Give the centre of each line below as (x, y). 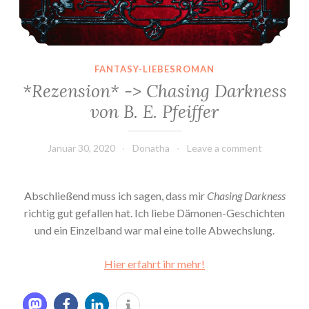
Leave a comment (224, 148)
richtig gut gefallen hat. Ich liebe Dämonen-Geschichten (154, 212)
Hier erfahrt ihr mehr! (154, 263)
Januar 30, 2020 (81, 148)
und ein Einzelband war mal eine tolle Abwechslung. (154, 230)
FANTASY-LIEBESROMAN (154, 69)
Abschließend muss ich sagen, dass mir (115, 195)
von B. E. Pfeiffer (154, 111)
